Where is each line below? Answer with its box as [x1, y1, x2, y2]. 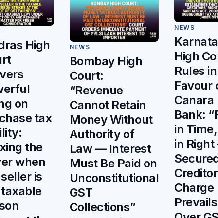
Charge [174, 181, 214, 195]
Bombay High [69, 54, 143, 68]
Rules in [174, 64, 217, 78]
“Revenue [69, 83, 123, 97]
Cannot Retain [69, 97, 146, 112]
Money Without [69, 112, 153, 127]
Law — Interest [69, 141, 151, 156]
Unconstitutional [69, 170, 159, 185]
